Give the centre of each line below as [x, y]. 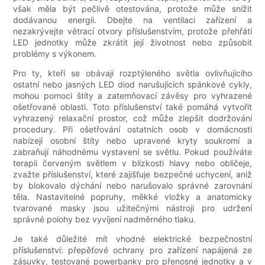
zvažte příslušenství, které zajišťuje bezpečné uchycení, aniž [132, 174]
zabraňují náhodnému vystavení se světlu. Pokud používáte [132, 152]
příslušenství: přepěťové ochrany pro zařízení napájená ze [132, 250]
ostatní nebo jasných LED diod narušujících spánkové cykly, [132, 85]
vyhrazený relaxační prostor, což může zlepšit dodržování [132, 118]
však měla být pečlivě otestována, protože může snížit [132, 9]
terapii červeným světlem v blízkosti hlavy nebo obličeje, [132, 163]
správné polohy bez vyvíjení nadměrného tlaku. [105, 219]
